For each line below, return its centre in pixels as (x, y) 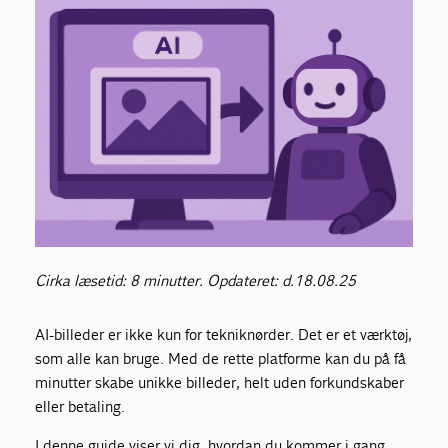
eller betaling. (80, 407)
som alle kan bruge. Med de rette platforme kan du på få (221, 359)
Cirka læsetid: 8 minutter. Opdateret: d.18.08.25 (197, 281)
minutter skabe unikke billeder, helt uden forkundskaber (220, 383)
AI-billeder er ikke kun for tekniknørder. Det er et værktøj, (224, 335)
